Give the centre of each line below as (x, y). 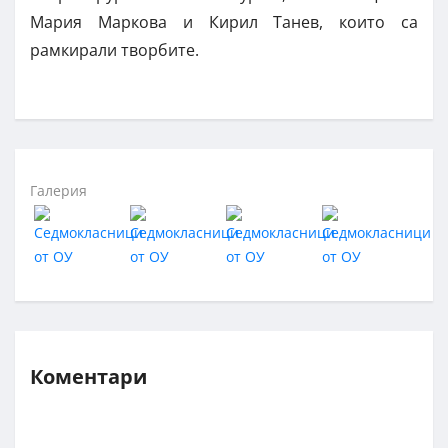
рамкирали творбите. (114, 50)
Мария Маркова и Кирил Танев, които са (224, 22)
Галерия (58, 191)
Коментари (88, 377)
